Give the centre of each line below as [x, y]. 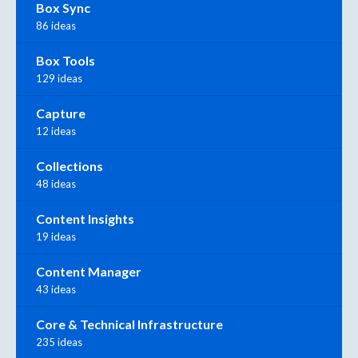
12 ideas [56, 131]
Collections [70, 166]
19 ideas [56, 237]
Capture [61, 113]
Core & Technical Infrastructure [129, 324]
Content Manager [89, 272]
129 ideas [59, 79]
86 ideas [56, 26]
